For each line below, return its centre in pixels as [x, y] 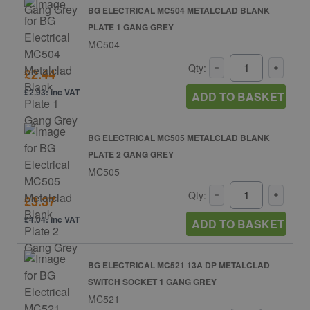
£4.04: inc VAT [52, 220]
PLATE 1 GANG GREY [131, 27]
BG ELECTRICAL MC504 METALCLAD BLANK [179, 10]
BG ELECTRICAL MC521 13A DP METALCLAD [179, 265]
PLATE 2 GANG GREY [131, 154]
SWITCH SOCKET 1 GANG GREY [152, 281]
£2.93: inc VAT [52, 92]
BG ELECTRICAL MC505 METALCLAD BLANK [179, 137]
